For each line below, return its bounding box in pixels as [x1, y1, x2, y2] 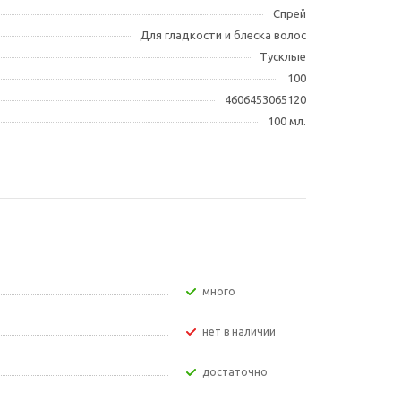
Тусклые [260, 50, 306, 63]
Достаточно [209, 365, 268, 378]
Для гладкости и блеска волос [140, 29, 306, 41]
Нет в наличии [209, 325, 276, 337]
